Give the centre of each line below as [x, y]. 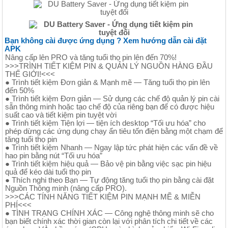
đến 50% [20, 90]
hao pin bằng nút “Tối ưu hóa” [54, 155]
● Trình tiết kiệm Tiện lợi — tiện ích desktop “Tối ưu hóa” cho [105, 123]
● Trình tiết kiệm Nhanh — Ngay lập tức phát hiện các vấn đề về [111, 147]
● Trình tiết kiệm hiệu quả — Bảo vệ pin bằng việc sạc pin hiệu [108, 164]
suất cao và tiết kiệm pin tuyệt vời [61, 115]
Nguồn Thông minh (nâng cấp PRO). [66, 188]
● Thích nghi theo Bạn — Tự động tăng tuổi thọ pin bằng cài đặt [109, 180]
